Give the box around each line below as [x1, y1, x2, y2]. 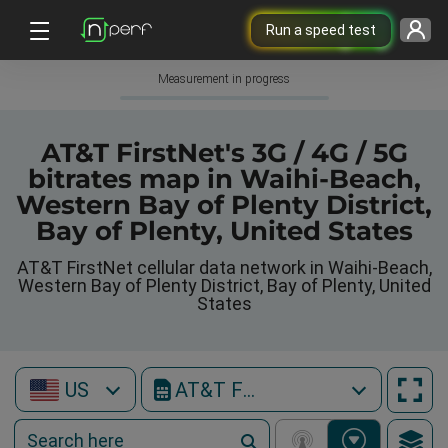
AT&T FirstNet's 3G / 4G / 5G [40, 137, 408, 169]
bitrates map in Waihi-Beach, [27, 163, 421, 195]
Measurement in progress [158, 72, 290, 86]
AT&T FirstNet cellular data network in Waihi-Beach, [16, 257, 432, 278]
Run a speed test [265, 21, 376, 38]
